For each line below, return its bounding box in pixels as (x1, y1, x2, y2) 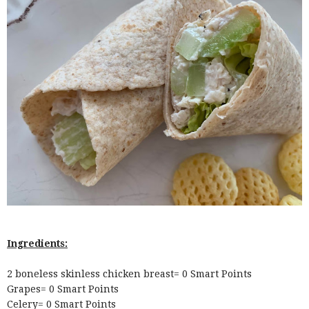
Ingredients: (7, 237, 68, 249)
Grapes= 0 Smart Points (7, 283, 119, 295)
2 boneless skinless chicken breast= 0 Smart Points (7, 268, 252, 279)
